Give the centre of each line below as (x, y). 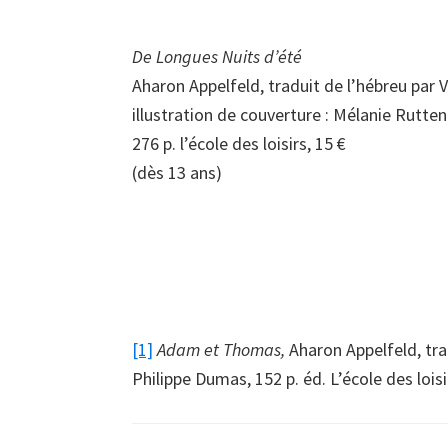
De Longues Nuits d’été (217, 56)
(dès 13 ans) (177, 172)
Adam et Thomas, (223, 349)
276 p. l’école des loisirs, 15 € (239, 143)
